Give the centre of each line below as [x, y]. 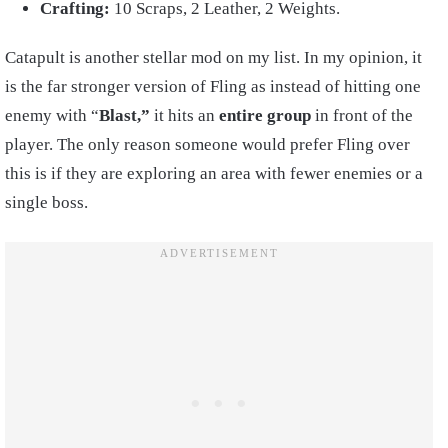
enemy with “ [52, 115]
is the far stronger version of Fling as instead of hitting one [213, 86]
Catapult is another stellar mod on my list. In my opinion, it [213, 57]
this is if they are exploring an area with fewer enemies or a [214, 173]
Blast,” [124, 115]
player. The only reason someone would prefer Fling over [207, 144]
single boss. [46, 202]
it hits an [184, 115]
